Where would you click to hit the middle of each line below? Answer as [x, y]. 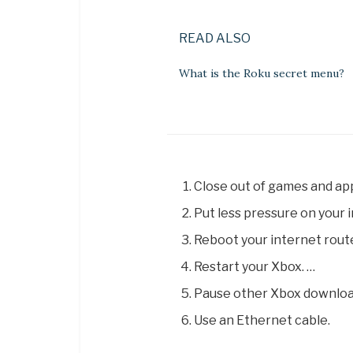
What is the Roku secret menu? [262, 73]
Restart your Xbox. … [255, 266]
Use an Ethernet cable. [262, 320]
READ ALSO [215, 38]
